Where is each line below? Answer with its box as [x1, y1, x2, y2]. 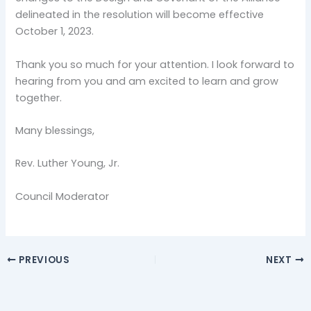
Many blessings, [15, 124, 95, 138]
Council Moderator [15, 189, 110, 203]
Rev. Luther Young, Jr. [15, 156, 120, 171]
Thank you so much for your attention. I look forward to [15, 57, 295, 72]
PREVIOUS [16, 253, 70, 267]
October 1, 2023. [15, 24, 94, 39]
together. [15, 90, 62, 105]
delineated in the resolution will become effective [15, 8, 264, 22]
